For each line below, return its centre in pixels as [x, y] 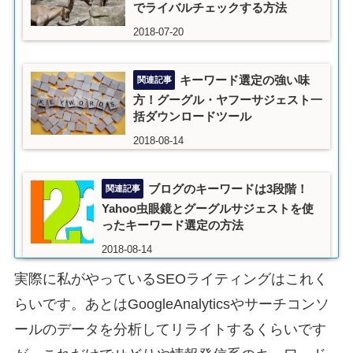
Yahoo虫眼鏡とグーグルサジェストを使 [207, 209]
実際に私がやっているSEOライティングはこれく [171, 279]
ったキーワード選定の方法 [172, 225]
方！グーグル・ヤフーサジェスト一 [227, 100]
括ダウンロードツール [192, 117]
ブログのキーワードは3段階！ [228, 189]
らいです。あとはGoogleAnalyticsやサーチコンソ [171, 305]
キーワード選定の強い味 [244, 80]
